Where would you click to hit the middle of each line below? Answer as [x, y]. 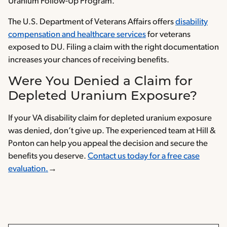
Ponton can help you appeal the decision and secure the [108, 144]
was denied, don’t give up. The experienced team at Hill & [112, 131]
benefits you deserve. [48, 157]
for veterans [168, 35]
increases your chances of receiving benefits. [89, 60]
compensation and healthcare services [77, 35]
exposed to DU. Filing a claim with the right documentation [113, 48]
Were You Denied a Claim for [100, 82]
